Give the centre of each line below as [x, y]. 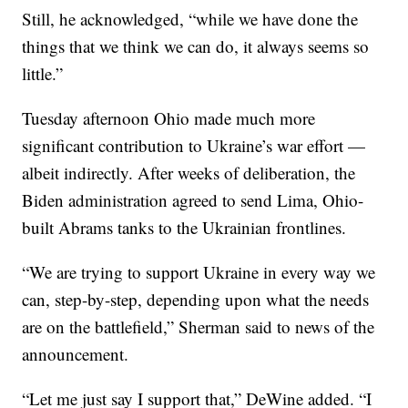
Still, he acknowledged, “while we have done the [190, 19]
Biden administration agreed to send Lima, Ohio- [193, 200]
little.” [43, 74]
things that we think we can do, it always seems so [196, 46]
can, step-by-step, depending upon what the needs [196, 300]
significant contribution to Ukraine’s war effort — [194, 146]
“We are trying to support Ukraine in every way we [199, 272]
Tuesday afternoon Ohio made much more [169, 118]
